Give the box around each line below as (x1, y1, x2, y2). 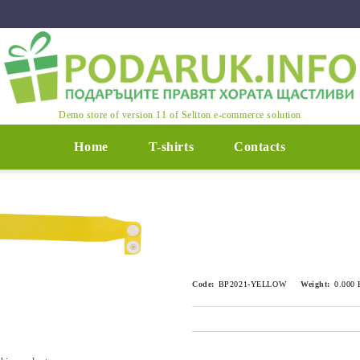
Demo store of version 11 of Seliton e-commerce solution (59, 108, 301, 121)
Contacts (234, 140, 286, 153)
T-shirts (148, 140, 194, 153)
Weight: (301, 280, 331, 288)
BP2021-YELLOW (218, 280, 287, 288)
